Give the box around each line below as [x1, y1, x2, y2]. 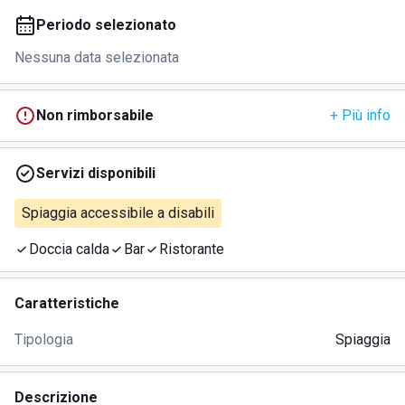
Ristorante [159, 240, 224, 258]
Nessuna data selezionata [14, 49, 179, 66]
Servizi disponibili [36, 165, 155, 182]
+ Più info [330, 107, 391, 124]
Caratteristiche [14, 295, 119, 312]
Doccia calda [29, 240, 109, 258]
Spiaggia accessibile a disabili [22, 204, 214, 221]
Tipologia [14, 331, 73, 348]
